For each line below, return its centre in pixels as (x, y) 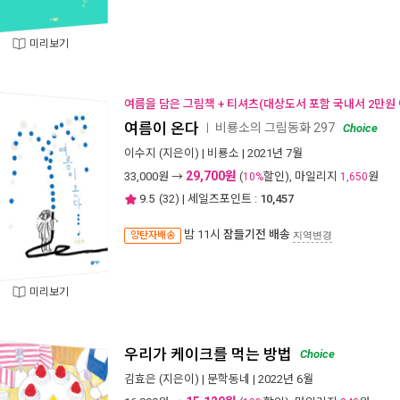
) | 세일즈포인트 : (216, 199)
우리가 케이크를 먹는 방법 (208, 354)
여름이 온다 (162, 129)
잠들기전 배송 (257, 234)
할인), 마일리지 (302, 176)
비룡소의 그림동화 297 (275, 127)
